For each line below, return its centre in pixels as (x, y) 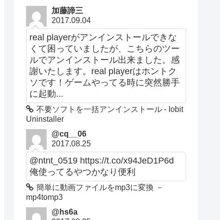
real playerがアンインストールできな (103, 37)
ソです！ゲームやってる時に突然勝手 (105, 82)
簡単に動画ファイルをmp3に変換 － (100, 187)
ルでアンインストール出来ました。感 (105, 60)
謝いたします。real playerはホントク (103, 71)
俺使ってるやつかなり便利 (83, 172)
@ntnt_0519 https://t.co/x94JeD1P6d (102, 160)
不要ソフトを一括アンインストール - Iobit (110, 109)
